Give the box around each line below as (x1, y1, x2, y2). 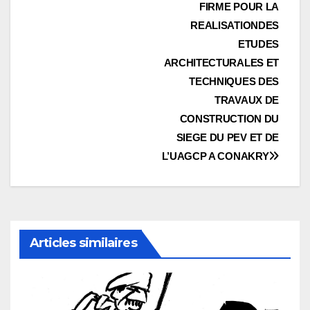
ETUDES (237, 37, 279, 50)
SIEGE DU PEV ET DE (176, 131, 279, 143)
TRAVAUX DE (215, 93, 279, 106)
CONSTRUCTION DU (179, 112, 279, 125)
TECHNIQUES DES (189, 75, 279, 87)
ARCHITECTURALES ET (163, 56, 279, 69)
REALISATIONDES (190, 19, 279, 31)
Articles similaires (29, 235, 137, 250)
